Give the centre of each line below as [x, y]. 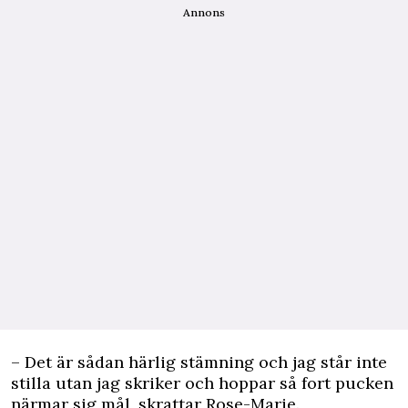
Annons [204, 12]
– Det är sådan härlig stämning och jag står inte [199, 362]
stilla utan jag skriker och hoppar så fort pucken [202, 383]
